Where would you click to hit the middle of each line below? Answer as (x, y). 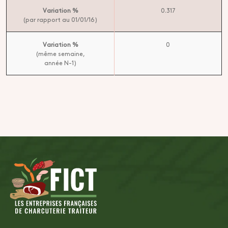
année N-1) (60, 63)
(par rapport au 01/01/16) (60, 19)
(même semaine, (60, 53)
